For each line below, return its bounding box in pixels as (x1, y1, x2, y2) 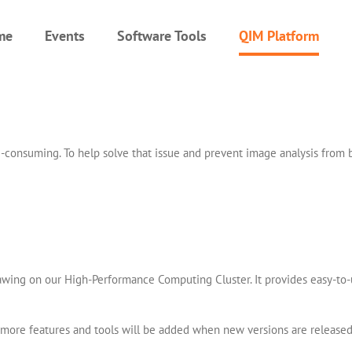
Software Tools (117, 27, 207, 45)
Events (45, 27, 85, 45)
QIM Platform (239, 27, 319, 45)
